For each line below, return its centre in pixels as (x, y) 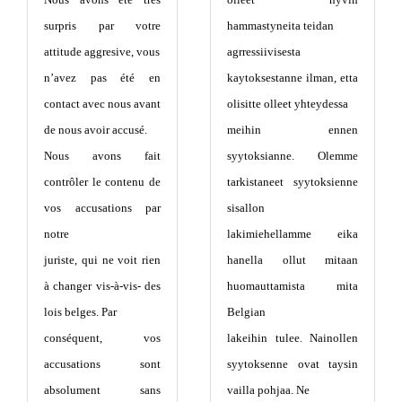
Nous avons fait (102, 155)
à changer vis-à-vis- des (102, 285)
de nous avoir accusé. (96, 129)
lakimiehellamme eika (293, 233)
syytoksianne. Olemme (293, 155)
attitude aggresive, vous (102, 51)
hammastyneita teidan (280, 25)
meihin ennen (293, 129)
